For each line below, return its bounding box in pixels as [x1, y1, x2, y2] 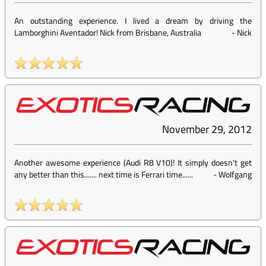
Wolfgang [218, 168, 252, 181]
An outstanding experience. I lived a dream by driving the [14, 14, 252, 27]
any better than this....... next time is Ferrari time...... [14, 168, 193, 181]
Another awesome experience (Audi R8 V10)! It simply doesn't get [14, 156, 252, 169]
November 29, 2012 [162, 121, 252, 138]
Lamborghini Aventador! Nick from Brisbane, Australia [14, 26, 201, 39]
